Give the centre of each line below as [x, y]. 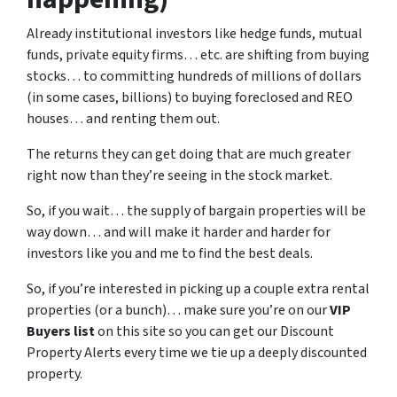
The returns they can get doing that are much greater [189, 154]
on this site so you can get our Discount [214, 331]
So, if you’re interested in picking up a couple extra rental [198, 289]
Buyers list [61, 331]
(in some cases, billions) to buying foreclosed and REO [190, 97]
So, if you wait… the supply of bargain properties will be [196, 211]
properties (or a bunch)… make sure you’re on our [178, 310]
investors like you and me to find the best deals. [170, 253]
